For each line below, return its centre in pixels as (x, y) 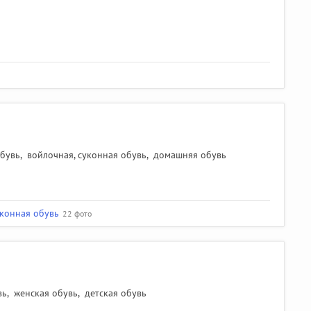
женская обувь (46, 293)
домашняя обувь (190, 155)
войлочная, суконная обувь (87, 155)
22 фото (77, 213)
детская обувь (116, 293)
